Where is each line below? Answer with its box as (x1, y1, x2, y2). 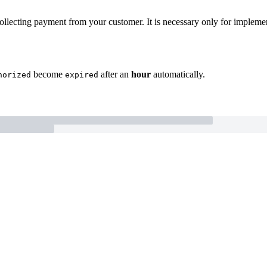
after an (98, 69, 131, 80)
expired (65, 70, 98, 80)
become (31, 69, 65, 80)
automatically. (151, 69, 205, 80)
